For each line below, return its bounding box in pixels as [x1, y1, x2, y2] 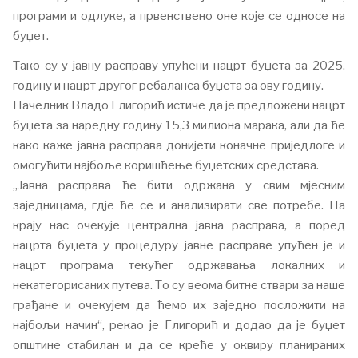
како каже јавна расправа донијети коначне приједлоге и [13, 138, 345, 153]
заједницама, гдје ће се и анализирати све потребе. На [13, 198, 345, 213]
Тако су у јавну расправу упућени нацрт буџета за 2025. [13, 58, 345, 73]
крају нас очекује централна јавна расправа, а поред [13, 218, 345, 233]
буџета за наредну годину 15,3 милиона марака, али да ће [13, 118, 345, 133]
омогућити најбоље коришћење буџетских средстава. [13, 158, 319, 173]
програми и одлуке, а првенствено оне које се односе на [13, 9, 345, 23]
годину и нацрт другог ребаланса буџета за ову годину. [13, 78, 324, 93]
